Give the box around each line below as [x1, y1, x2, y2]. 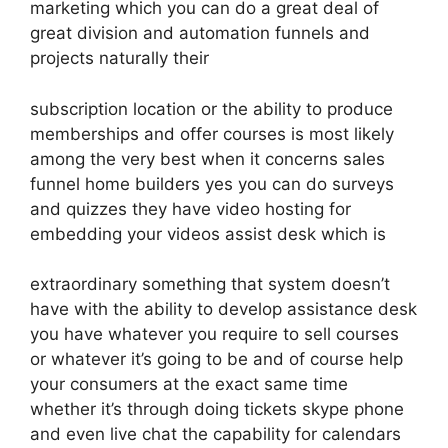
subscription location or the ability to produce [30, 98, 393, 119]
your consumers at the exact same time [30, 374, 348, 394]
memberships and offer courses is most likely [30, 123, 394, 144]
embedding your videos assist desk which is [30, 223, 386, 244]
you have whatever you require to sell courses [30, 324, 399, 344]
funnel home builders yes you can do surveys [30, 173, 394, 194]
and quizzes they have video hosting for [30, 198, 351, 219]
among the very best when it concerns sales [30, 148, 385, 169]
